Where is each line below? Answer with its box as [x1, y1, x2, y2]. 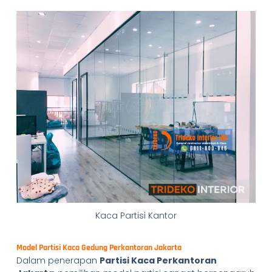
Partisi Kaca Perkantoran [99, 254, 217, 267]
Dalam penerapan [16, 254, 100, 267]
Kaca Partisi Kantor [95, 209, 177, 222]
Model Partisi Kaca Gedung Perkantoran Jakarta [16, 242, 182, 254]
